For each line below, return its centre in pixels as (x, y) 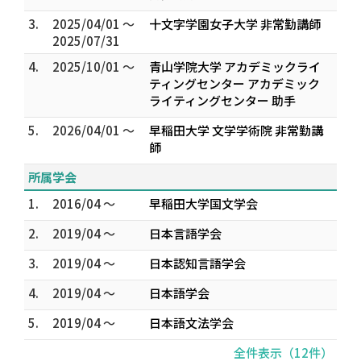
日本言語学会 (185, 233)
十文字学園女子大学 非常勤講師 (235, 24)
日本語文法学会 (191, 323)
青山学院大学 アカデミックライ (235, 66)
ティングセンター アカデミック (234, 83)
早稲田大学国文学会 (203, 203)
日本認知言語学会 (197, 263)
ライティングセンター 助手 (222, 100)
